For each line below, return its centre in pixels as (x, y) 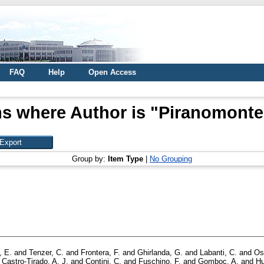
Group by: (90, 159)
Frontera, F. (100, 253)
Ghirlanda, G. (160, 253)
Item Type (126, 159)
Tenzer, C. (46, 253)
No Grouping (171, 159)
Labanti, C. (218, 253)
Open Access (112, 72)
